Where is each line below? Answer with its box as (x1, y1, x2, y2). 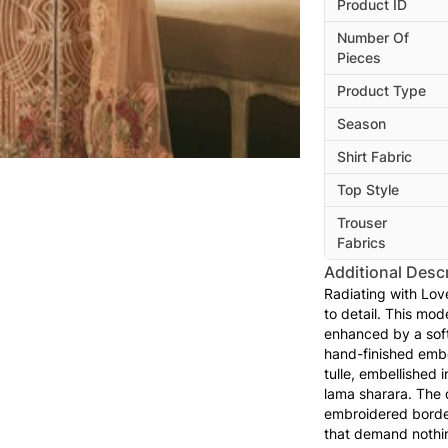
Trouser (337, 214, 387, 232)
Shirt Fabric (337, 148, 412, 166)
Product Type (337, 82, 426, 100)
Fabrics (337, 234, 386, 252)
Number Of (337, 29, 409, 47)
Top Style (337, 181, 399, 199)
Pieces (337, 49, 381, 67)
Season (337, 115, 386, 133)
